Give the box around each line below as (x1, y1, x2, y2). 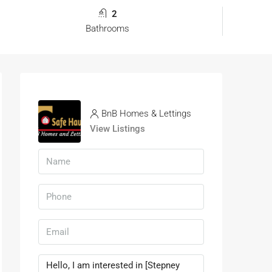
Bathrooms (85, 23, 129, 35)
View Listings (90, 123, 145, 135)
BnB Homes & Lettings (101, 108, 191, 120)
